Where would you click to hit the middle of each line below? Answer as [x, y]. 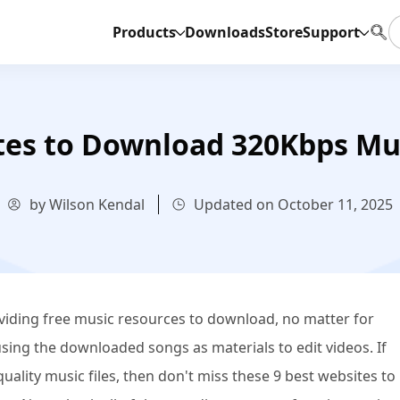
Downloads [225, 32]
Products [144, 32]
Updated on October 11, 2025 [293, 204]
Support [331, 32]
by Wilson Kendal [87, 204]
